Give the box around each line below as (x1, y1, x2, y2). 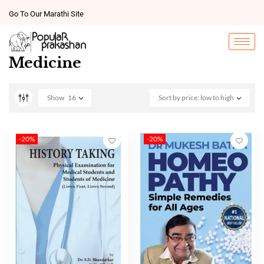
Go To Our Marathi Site (9, 9, 84, 18)
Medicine (9, 54, 81, 71)
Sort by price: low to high (159, 93, 234, 102)
